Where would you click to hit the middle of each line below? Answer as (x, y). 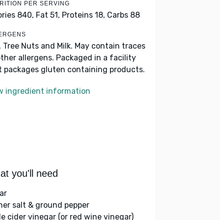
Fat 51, (48, 15)
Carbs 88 (124, 15)
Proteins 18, (83, 15)
